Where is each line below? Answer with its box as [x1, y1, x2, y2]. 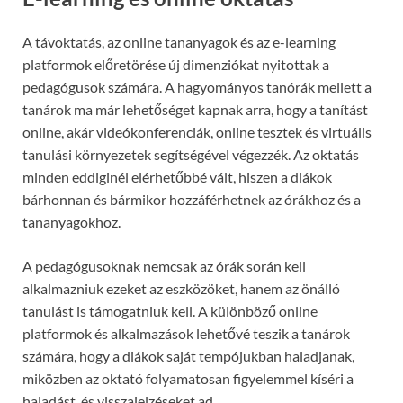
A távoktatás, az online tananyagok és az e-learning [22, 33, 336, 51]
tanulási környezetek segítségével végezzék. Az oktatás [22, 146, 359, 164]
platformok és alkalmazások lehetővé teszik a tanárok [22, 325, 350, 343]
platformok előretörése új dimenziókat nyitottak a [22, 56, 329, 74]
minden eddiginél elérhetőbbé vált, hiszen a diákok [22, 168, 332, 186]
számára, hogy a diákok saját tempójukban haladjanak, [22, 347, 354, 365]
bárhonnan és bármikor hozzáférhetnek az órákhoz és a [22, 191, 361, 209]
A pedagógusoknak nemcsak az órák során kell [22, 257, 306, 275]
